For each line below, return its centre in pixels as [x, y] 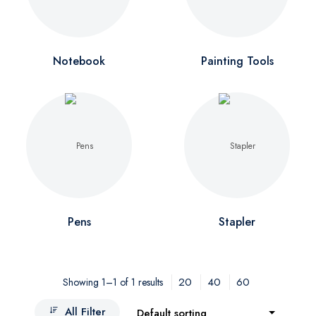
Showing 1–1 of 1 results [113, 282]
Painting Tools [237, 61]
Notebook [79, 61]
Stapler [237, 222]
